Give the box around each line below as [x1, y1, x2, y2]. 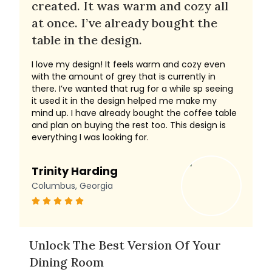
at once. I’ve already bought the [32, 15, 217, 30]
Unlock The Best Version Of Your [29, 237, 221, 253]
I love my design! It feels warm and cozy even [32, 58, 225, 70]
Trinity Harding [32, 163, 118, 178]
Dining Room [29, 254, 104, 270]
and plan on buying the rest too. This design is [32, 119, 226, 131]
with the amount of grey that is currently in [32, 70, 216, 83]
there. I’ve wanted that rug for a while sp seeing [32, 83, 233, 95]
